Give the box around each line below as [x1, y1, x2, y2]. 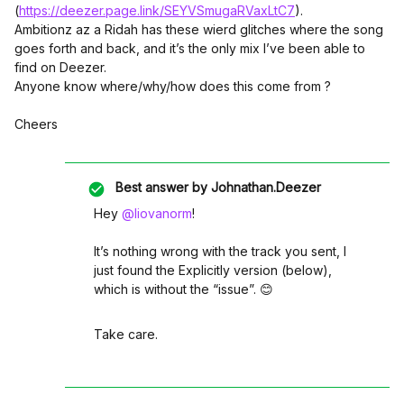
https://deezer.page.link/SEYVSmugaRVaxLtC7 [19, 3, 295, 18]
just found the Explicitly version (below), [94, 262, 332, 278]
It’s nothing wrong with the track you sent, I [94, 243, 346, 259]
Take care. [94, 326, 158, 342]
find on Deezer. [14, 60, 106, 75]
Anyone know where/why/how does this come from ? [14, 78, 335, 94]
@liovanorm [122, 206, 192, 221]
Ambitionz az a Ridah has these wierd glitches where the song [14, 22, 383, 37]
